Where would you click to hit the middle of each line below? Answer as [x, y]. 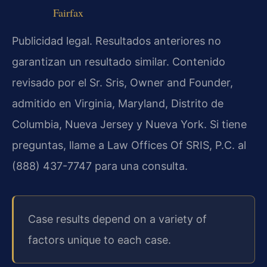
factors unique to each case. [100, 240]
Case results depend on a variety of [117, 219]
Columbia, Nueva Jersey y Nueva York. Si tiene [129, 124]
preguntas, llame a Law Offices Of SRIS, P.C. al [129, 145]
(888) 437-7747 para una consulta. [100, 166]
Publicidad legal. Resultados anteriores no [117, 41]
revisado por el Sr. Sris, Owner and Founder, [122, 82]
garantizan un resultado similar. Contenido [119, 61]
